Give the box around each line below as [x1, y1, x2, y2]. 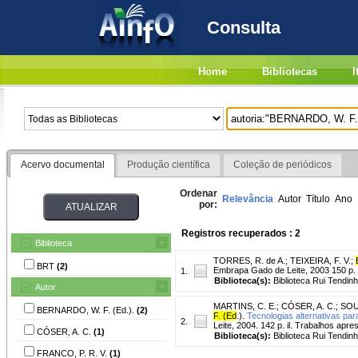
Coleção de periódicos [233, 159, 332, 171]
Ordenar [180, 187, 217, 199]
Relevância [222, 193, 273, 205]
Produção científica [127, 159, 211, 171]
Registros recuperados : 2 [181, 227, 300, 239]
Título [306, 193, 330, 205]
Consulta [207, 17, 280, 38]
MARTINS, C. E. [213, 300, 276, 311]
